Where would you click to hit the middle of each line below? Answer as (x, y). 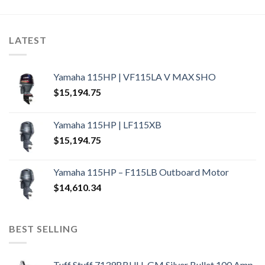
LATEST (28, 40)
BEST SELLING (43, 228)
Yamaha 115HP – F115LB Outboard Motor (141, 172)
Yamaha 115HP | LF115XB (107, 124)
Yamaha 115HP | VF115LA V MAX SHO (135, 76)
